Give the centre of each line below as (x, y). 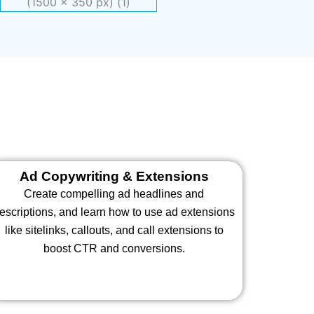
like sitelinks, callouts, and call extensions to (114, 231)
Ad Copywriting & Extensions (114, 177)
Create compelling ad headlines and (114, 194)
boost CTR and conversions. (114, 249)
